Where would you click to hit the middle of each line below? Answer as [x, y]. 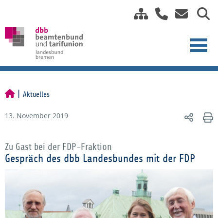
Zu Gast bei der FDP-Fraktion [58, 147]
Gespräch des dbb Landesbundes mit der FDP [100, 159]
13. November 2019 [36, 116]
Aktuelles [36, 94]
